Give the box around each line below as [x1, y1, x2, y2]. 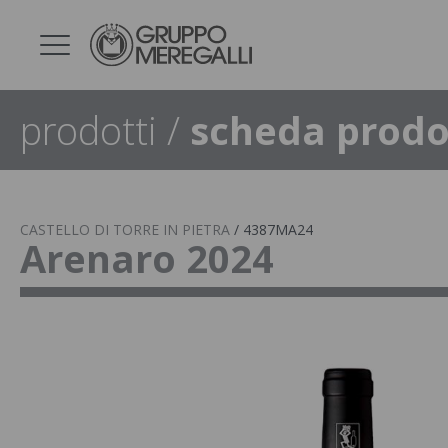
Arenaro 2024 [20, 232, 274, 284]
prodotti [20, 104, 157, 156]
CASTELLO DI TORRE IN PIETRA [20, 220, 230, 239]
